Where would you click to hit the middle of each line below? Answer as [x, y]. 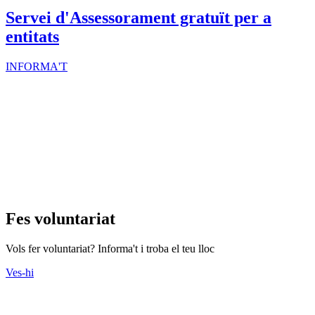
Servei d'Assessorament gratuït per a [139, 18]
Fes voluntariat [60, 218]
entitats [32, 37]
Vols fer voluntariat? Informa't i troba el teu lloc [110, 248]
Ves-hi [20, 272]
